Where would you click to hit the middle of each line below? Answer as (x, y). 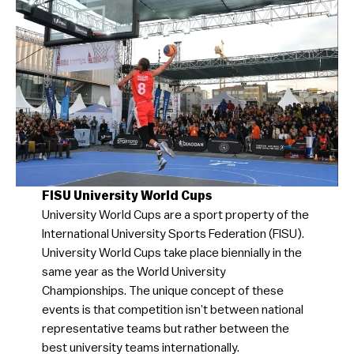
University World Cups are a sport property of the (175, 215)
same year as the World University (134, 271)
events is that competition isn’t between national (172, 309)
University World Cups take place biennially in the (171, 252)
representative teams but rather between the (165, 328)
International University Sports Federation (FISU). (173, 233)
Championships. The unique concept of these (162, 290)
